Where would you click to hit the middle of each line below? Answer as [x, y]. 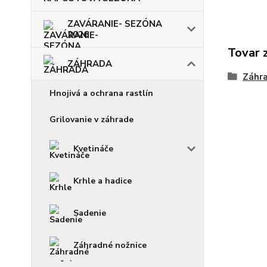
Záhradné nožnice [110, 245]
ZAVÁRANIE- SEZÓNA [115, 24]
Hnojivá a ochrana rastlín [101, 93]
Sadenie [90, 213]
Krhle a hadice [103, 181]
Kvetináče [93, 149]
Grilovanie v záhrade [91, 119]
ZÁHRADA [90, 64]
